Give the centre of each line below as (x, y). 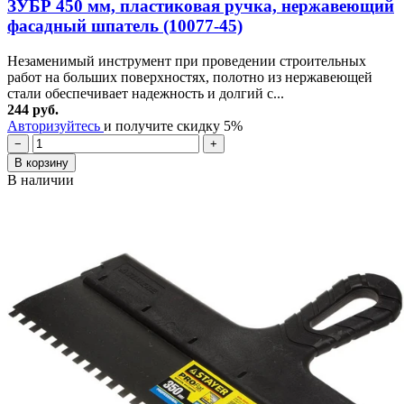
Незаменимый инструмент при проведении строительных (187, 61)
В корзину (41, 163)
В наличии (41, 180)
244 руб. (33, 110)
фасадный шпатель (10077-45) (125, 26)
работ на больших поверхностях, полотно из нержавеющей (190, 78)
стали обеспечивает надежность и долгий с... (146, 94)
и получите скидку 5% (173, 126)
